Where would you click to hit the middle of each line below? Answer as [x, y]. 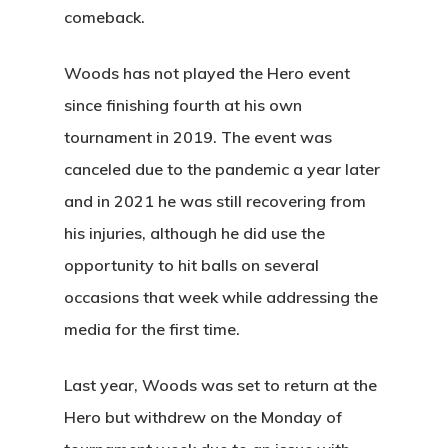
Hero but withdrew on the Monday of [203, 417]
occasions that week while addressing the [221, 297]
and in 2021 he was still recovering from [215, 201]
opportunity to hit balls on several [191, 265]
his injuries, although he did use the [194, 233]
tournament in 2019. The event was [198, 137]
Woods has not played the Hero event [207, 73]
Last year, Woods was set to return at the [220, 385]
